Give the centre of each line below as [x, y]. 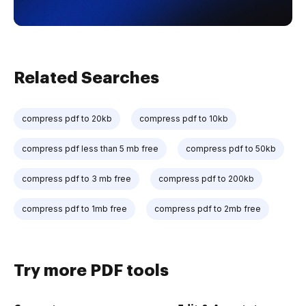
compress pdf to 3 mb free [76, 178]
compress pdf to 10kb [184, 118]
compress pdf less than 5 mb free [90, 148]
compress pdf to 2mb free [208, 208]
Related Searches [86, 78]
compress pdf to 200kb [206, 178]
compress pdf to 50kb [231, 148]
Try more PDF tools [91, 270]
